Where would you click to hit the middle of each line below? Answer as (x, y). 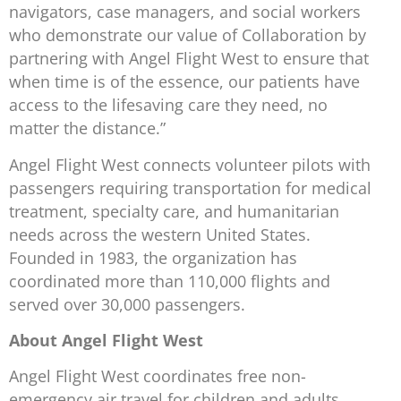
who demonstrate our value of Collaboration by (188, 35)
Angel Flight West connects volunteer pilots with (190, 164)
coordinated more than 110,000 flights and (170, 281)
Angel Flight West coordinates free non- (158, 376)
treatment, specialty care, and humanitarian (174, 211)
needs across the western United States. (160, 234)
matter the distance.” (90, 128)
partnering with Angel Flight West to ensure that (189, 59)
